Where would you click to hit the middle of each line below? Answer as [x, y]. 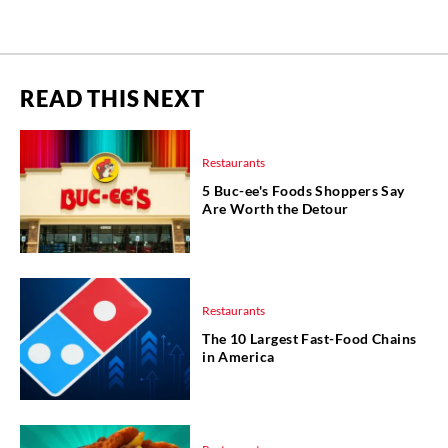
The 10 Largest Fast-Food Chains [309, 338]
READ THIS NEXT [112, 98]
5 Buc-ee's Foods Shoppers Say [303, 191]
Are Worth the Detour [275, 209]
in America [238, 356]
